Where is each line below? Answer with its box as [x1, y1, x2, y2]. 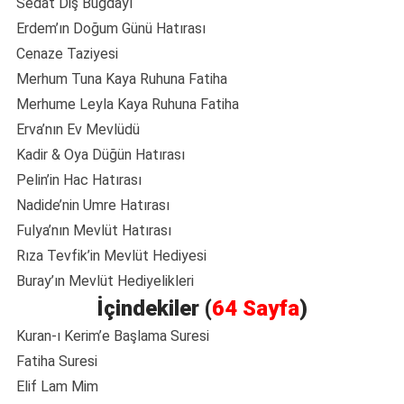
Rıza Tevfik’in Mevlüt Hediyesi [16, 247, 207, 265]
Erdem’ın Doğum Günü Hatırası [16, 20, 206, 38]
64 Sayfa [212, 296, 299, 322]
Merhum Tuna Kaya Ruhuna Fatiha [16, 70, 227, 88]
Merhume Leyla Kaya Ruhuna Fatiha [16, 96, 239, 114]
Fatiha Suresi [16, 353, 97, 371]
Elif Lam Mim [16, 378, 98, 396]
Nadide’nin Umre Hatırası [16, 197, 170, 215]
